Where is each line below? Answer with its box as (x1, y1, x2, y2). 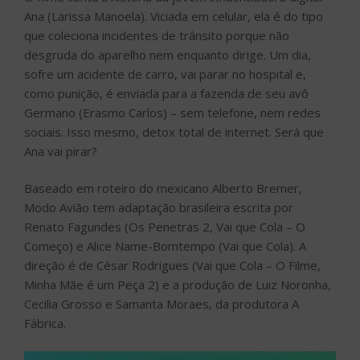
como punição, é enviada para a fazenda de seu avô (24, 84, 309, 101)
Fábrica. (24, 315, 66, 332)
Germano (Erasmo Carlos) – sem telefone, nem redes (24, 104, 321, 121)
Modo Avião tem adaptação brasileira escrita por (24, 199, 293, 216)
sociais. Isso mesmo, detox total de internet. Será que (24, 123, 324, 140)
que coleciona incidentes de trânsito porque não (24, 27, 289, 43)
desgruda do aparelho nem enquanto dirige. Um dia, (24, 46, 311, 63)
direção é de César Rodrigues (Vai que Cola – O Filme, (24, 257, 321, 274)
